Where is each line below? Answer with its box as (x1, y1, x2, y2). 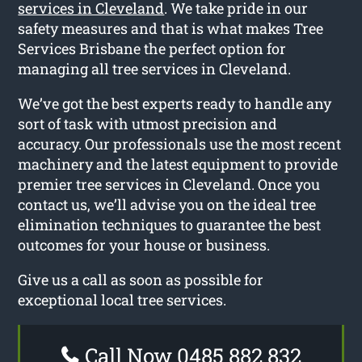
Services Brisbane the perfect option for (18, 38, 287, 58)
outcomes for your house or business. (18, 234, 271, 255)
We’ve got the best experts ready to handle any (18, 93, 332, 113)
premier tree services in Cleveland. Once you (18, 174, 321, 194)
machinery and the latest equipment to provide (18, 154, 339, 174)
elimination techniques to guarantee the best (18, 214, 322, 234)
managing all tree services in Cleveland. (18, 58, 292, 78)
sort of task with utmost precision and (18, 113, 278, 133)
